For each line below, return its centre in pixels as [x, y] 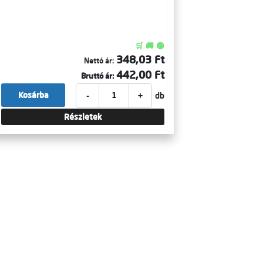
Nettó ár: [99, 60]
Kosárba [33, 95]
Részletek [83, 117]
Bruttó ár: [97, 76]
